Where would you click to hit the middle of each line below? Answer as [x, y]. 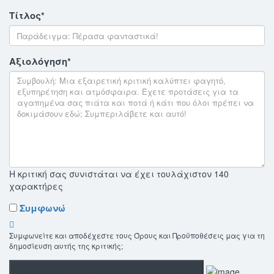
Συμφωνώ [43, 208]
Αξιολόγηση [38, 61]
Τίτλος [25, 16]
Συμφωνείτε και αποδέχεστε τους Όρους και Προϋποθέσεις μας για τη [137, 235]
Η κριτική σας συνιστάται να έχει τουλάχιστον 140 [119, 174]
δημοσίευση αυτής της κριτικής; [66, 246]
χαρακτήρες [36, 186]
